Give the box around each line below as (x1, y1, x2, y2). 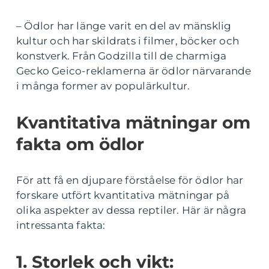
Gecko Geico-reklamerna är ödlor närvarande (16, 65, 252, 77)
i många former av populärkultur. (16, 80, 190, 92)
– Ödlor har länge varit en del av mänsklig (16, 20, 232, 32)
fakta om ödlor (16, 134, 144, 154)
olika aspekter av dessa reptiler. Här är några (16, 204, 247, 216)
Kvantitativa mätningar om (16, 112, 250, 133)
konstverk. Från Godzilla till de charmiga (16, 50, 227, 62)
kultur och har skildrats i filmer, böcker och (16, 35, 240, 47)
